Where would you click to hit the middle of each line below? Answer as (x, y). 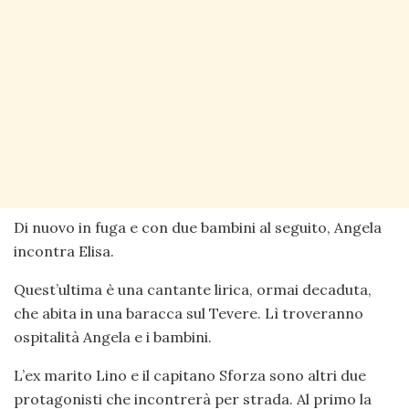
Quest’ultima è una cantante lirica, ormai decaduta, (193, 289)
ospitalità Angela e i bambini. (113, 336)
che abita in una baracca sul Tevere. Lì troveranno (189, 313)
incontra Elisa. (64, 251)
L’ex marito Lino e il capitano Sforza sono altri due (190, 375)
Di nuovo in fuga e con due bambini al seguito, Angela (198, 227)
